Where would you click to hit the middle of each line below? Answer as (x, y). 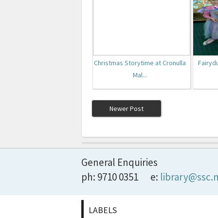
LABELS (103, 210)
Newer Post (127, 109)
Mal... (140, 75)
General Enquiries (119, 163)
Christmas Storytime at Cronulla (140, 63)
